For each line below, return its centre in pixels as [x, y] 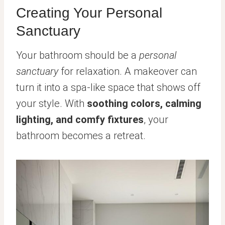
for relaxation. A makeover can [128, 72]
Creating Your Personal [89, 13]
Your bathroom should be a [78, 55]
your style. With [51, 104]
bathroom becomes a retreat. [81, 136]
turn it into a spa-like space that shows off [108, 88]
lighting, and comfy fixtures [80, 120]
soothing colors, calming [144, 104]
